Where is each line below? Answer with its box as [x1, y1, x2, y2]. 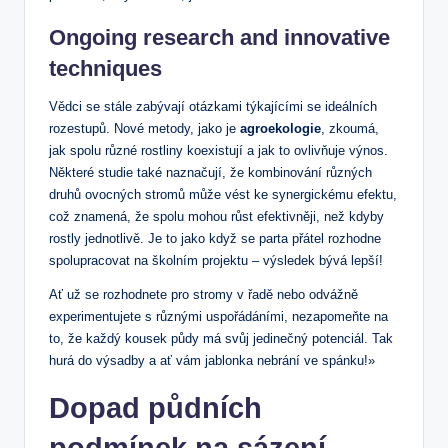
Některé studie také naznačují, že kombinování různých [49, 164, 372, 180]
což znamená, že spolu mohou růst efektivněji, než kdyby [49, 208, 384, 224]
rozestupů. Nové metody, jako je [49, 120, 240, 136]
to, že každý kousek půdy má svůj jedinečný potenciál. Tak [49, 330, 393, 346]
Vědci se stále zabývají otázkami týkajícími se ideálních [49, 98, 377, 114]
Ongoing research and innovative [49, 24, 390, 50]
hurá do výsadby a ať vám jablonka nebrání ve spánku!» [49, 352, 375, 368]
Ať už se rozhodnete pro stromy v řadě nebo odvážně [49, 286, 358, 302]
